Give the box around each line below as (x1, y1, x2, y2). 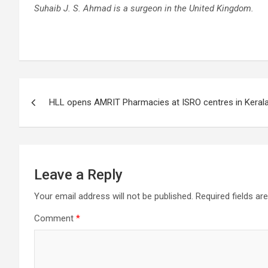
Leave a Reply (34, 166, 123, 183)
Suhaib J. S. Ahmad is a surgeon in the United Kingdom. (34, 3, 254, 14)
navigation (19, 103, 108, 126)
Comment (34, 213, 76, 224)
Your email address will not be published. (34, 191, 193, 202)
